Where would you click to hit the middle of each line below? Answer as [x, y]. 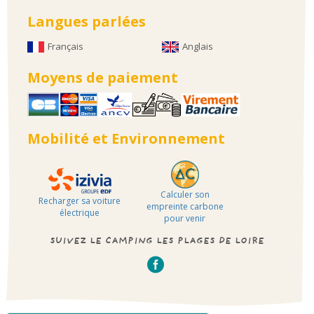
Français [65, 47]
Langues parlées [86, 22]
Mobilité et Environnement [126, 139]
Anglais [198, 47]
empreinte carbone [185, 207]
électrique [80, 212]
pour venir [185, 219]
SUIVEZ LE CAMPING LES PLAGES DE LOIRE [157, 242]
